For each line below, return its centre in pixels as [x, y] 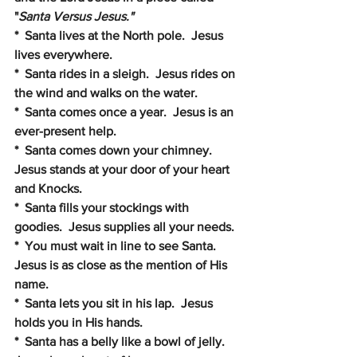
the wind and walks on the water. [106, 93]
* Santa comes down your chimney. [116, 150]
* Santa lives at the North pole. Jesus [120, 35]
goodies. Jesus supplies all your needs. [124, 227]
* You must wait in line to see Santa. [118, 246]
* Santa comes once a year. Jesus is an [126, 112]
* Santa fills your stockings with [103, 208]
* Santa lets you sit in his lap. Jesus [115, 303]
